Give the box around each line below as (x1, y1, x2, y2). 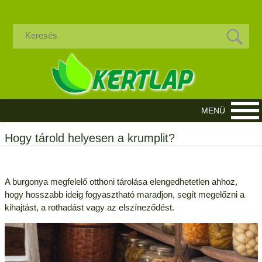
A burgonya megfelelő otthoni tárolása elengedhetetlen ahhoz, (4, 176, 237, 187)
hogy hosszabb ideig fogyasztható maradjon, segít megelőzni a (4, 189, 244, 199)
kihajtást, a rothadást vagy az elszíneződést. (4, 202, 174, 212)
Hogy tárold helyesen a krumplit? (4, 131, 175, 144)
